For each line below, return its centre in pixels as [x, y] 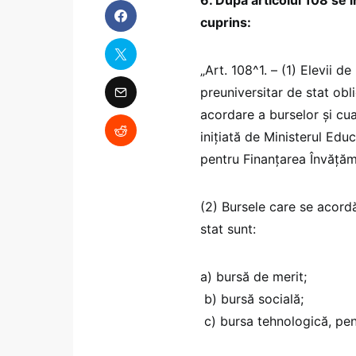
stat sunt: [228, 228]
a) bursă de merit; [253, 276]
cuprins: [226, 22]
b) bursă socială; [252, 298]
